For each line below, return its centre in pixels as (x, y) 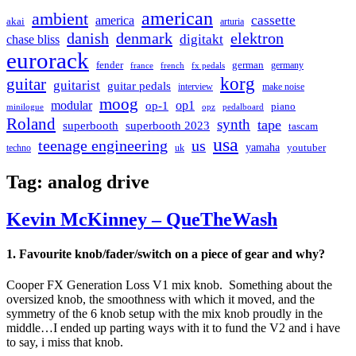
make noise (283, 86)
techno (19, 147)
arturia (232, 21)
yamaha (263, 147)
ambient (60, 19)
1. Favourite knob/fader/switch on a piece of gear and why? (166, 253)
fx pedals (208, 65)
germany (287, 65)
